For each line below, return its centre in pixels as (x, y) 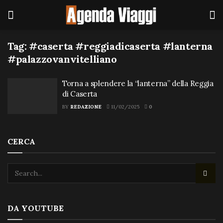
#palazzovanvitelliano (62, 59)
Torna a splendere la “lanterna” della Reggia (138, 83)
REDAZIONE (86, 107)
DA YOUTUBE (36, 208)
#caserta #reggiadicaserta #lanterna (121, 46)
